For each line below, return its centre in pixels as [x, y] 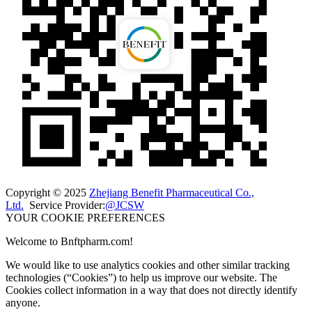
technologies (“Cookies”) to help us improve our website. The [141, 277]
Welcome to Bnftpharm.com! [69, 241]
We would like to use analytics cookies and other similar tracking [148, 265]
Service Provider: [64, 205]
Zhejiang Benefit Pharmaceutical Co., [172, 192]
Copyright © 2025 [47, 192]
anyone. [23, 302]
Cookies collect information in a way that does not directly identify [151, 290]
